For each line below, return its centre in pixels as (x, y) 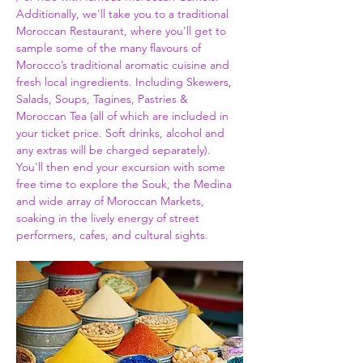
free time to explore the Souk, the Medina (126, 184)
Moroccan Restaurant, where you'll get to (123, 30)
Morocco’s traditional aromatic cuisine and (124, 64)
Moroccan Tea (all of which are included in (124, 115)
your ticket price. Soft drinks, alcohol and (122, 132)
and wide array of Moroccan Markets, (112, 201)
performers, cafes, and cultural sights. (112, 235)
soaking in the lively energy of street (109, 218)
